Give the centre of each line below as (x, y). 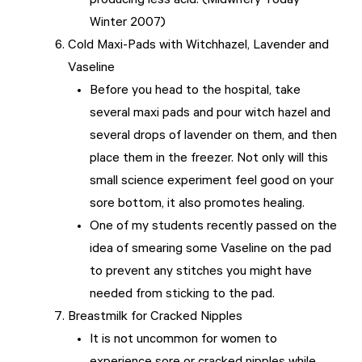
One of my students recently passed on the (213, 227)
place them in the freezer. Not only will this (209, 160)
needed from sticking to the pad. (182, 295)
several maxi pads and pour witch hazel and (210, 114)
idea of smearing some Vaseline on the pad (210, 250)
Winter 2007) (128, 24)
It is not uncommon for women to (183, 341)
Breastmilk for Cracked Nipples (155, 318)
